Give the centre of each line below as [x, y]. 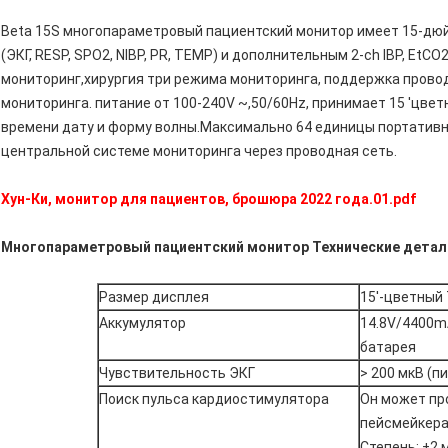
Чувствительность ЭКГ [177, 373]
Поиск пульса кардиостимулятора [214, 399]
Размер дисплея [154, 297]
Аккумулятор [142, 323]
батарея [388, 347]
